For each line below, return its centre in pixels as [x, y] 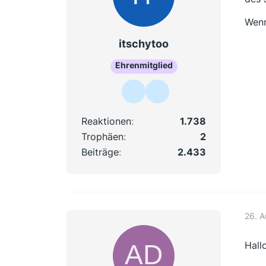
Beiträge [100, 152]
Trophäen [102, 136]
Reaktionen [106, 121]
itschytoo [144, 43]
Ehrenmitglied [144, 65]
